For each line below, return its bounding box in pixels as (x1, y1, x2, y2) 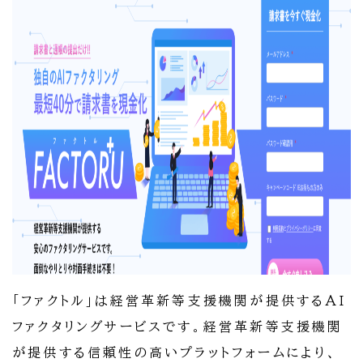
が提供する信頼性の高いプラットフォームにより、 (12, 346, 339, 360)
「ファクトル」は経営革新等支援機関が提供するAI (12, 294, 346, 308)
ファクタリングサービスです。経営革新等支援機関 (12, 320, 344, 334)
